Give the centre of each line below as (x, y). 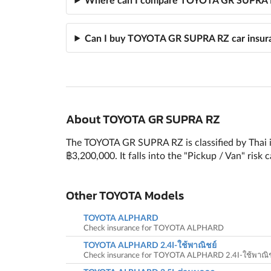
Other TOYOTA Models (125, 196)
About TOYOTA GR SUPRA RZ (143, 119)
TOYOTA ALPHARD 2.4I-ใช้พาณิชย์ (150, 245)
